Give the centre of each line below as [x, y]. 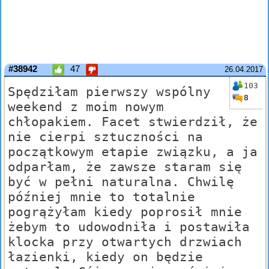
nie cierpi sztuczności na [105, 137]
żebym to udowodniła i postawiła [129, 227]
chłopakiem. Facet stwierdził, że [133, 122]
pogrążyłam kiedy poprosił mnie [125, 212]
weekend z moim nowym [86, 107]
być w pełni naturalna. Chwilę [121, 182]
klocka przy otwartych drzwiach [125, 242]
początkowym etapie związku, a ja [133, 152]
